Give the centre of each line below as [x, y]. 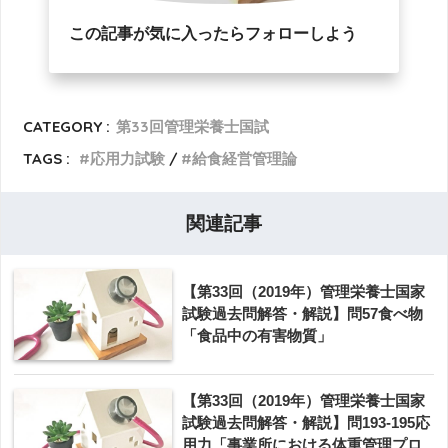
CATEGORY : [67, 126]
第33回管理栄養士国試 [193, 126]
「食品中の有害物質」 [257, 335]
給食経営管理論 [245, 158]
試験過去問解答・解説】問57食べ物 [302, 313]
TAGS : [47, 158]
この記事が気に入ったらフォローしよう [213, 33]
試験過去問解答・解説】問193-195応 [306, 422]
